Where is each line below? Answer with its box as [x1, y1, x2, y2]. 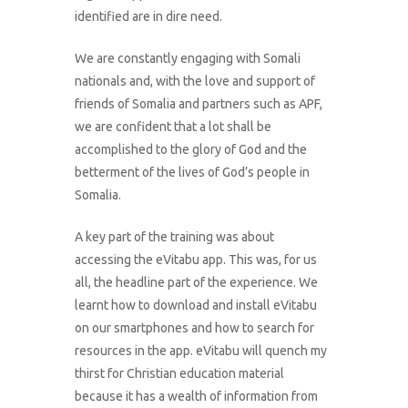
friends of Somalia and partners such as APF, [75, 97, 323, 112]
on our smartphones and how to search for [75, 321, 315, 336]
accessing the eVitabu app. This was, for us [75, 252, 318, 268]
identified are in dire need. [75, 9, 223, 25]
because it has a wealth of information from [75, 389, 319, 404]
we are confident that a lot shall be [75, 119, 272, 135]
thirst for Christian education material [75, 366, 285, 382]
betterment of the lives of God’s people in [75, 165, 311, 180]
